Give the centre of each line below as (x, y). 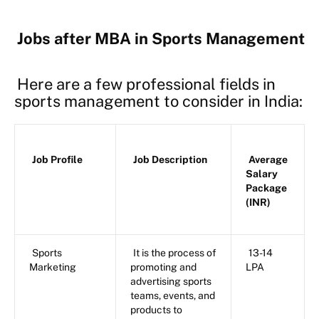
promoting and (163, 267)
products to (156, 310)
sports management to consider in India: (158, 101)
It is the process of (175, 253)
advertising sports (171, 282)
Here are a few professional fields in (146, 84)
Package (266, 188)
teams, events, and (173, 296)
